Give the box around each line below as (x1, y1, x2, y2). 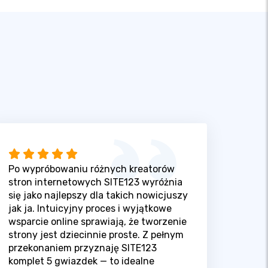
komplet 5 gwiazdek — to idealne (8, 255, 154, 267)
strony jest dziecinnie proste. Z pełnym (8, 229, 184, 240)
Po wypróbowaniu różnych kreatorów (8, 163, 175, 175)
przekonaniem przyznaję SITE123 (8, 242, 157, 254)
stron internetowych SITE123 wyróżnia (8, 176, 182, 188)
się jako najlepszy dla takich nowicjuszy (8, 189, 188, 201)
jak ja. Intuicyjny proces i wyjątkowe (8, 202, 172, 214)
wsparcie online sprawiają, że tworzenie (8, 215, 187, 227)
